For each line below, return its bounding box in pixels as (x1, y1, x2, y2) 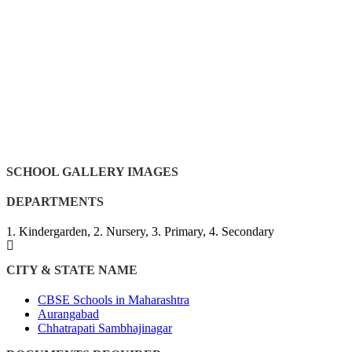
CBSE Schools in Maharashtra (38, 293, 189, 307)
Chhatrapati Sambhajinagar (38, 321, 172, 335)
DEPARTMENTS (6, 194, 104, 208)
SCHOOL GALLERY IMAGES (6, 164, 178, 178)
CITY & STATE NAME (6, 263, 137, 277)
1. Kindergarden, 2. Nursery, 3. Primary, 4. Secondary (6, 224, 274, 238)
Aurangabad (38, 307, 99, 321)
